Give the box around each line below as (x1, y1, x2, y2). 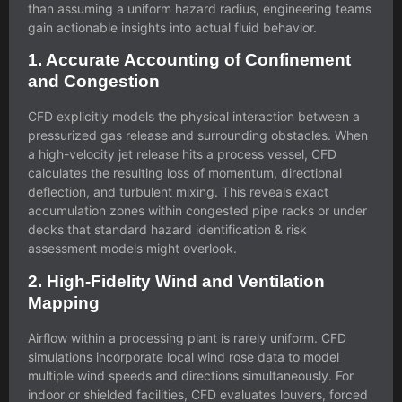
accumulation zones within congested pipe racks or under (28, 203, 367, 219)
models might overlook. (97, 240, 237, 257)
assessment (28, 240, 97, 257)
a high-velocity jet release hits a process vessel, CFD (28, 146, 336, 162)
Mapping (28, 293, 100, 312)
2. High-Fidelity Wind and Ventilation (28, 271, 325, 291)
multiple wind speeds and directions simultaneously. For (28, 367, 354, 383)
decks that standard (28, 222, 151, 238)
